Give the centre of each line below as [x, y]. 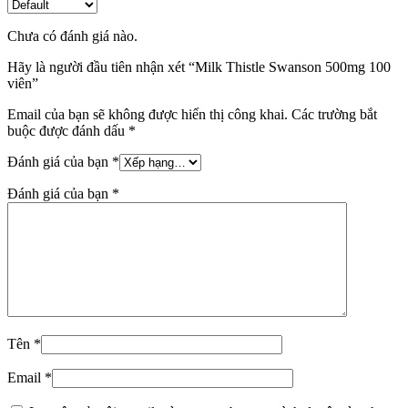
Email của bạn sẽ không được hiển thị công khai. [148, 115]
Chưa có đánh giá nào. [72, 36]
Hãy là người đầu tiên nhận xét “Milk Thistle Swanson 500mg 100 [199, 67]
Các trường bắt [334, 115]
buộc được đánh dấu [68, 131]
